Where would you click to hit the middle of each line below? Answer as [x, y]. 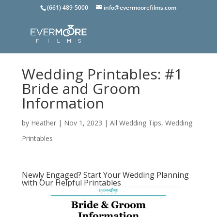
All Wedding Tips [135, 123]
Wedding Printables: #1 [102, 74]
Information [63, 103]
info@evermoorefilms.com [140, 8]
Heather [43, 123]
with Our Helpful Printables [71, 183]
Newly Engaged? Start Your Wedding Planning [105, 175]
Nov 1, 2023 [83, 123]
